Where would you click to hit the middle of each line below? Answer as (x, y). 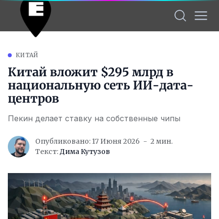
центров (33, 99)
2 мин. (162, 141)
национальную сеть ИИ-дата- (101, 85)
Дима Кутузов (85, 152)
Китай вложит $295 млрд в (91, 72)
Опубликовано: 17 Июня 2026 (88, 141)
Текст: (47, 152)
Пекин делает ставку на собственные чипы (94, 118)
